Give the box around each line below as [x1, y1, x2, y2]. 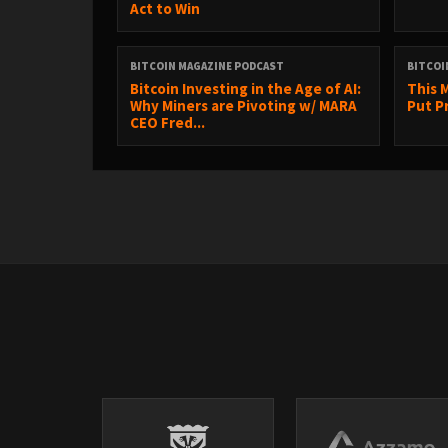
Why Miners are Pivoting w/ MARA [130, 96, 357, 115]
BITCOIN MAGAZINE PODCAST [130, 59, 284, 73]
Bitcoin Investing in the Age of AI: [130, 79, 361, 98]
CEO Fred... [130, 113, 205, 132]
